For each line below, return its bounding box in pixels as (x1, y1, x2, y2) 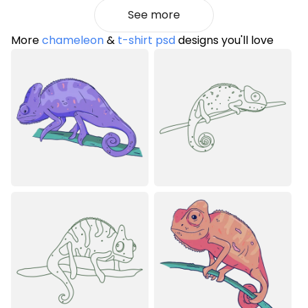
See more (128, 6, 180, 23)
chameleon (42, 32, 104, 48)
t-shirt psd (118, 32, 175, 48)
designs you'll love (175, 32, 274, 48)
